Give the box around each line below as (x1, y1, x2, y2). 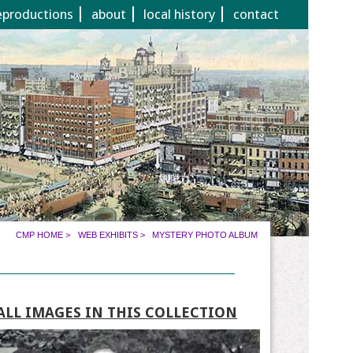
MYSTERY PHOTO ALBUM (152, 230, 258, 240)
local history (143, 6, 216, 23)
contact (232, 6, 279, 23)
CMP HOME (16, 230, 64, 240)
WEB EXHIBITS (77, 230, 138, 240)
